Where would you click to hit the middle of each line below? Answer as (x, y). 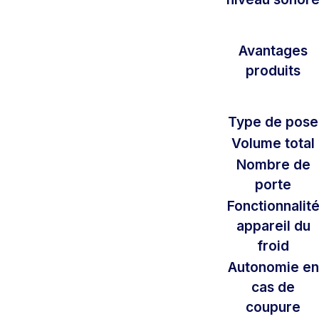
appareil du (273, 225)
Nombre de (273, 164)
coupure (273, 307)
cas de (273, 287)
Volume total (273, 143)
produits (273, 70)
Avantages (273, 50)
